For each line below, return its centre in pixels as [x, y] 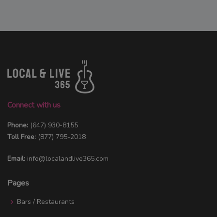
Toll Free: [23, 137]
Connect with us [34, 105]
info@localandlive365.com [68, 158]
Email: [16, 158]
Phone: [19, 125]
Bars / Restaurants [46, 201]
